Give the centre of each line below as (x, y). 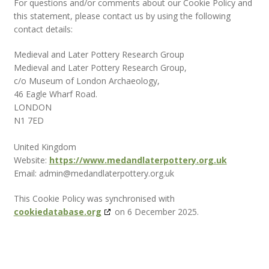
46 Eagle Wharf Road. (55, 94)
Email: (26, 173)
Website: (31, 160)
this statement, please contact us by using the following (122, 16)
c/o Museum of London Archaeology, (86, 80)
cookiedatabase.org (57, 211)
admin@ (55, 173)
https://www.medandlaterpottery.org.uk (138, 160)
